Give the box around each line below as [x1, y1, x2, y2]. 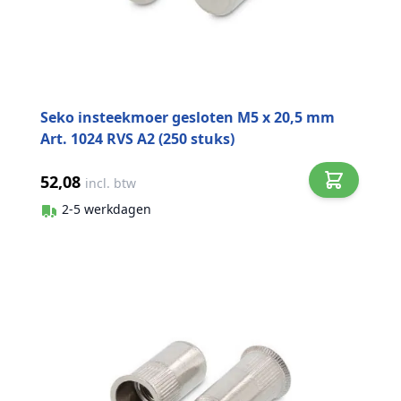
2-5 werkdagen [62, 200, 151, 218]
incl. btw [85, 175, 136, 192]
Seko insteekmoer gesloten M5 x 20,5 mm [40, 107, 335, 128]
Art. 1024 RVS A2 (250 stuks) [40, 129, 235, 149]
